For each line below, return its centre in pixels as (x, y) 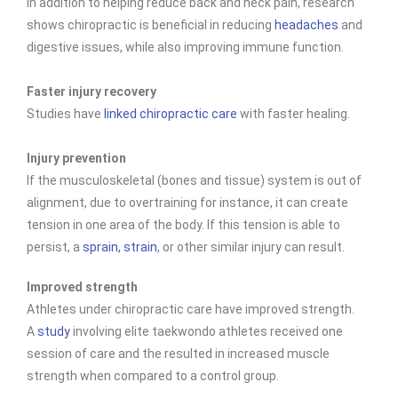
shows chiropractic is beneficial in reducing (151, 25)
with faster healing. (295, 114)
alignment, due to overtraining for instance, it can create (187, 203)
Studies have (65, 114)
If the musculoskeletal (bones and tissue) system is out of (194, 180)
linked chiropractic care (172, 114)
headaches (306, 25)
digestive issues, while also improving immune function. (185, 47)
